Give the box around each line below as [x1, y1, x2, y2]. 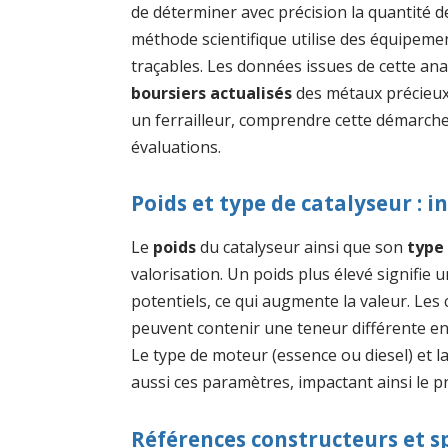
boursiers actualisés [131, 81, 293, 104]
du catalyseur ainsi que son [196, 235, 408, 258]
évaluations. [131, 135, 222, 158]
